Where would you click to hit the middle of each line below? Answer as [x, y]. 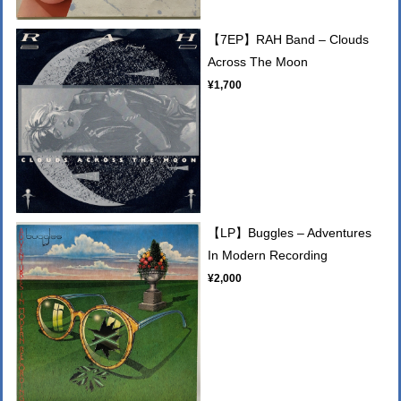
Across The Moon [258, 61]
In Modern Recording [268, 255]
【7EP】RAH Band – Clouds [289, 39]
